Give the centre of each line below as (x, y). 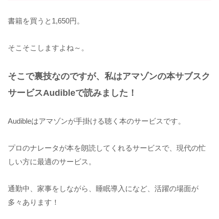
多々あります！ (33, 202)
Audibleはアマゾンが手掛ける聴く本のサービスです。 (97, 121)
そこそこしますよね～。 (48, 48)
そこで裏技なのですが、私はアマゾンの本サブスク (109, 77)
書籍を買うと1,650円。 (46, 21)
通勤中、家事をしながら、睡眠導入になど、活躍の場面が (103, 189)
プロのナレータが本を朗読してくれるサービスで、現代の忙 (107, 148)
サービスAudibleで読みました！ (72, 93)
